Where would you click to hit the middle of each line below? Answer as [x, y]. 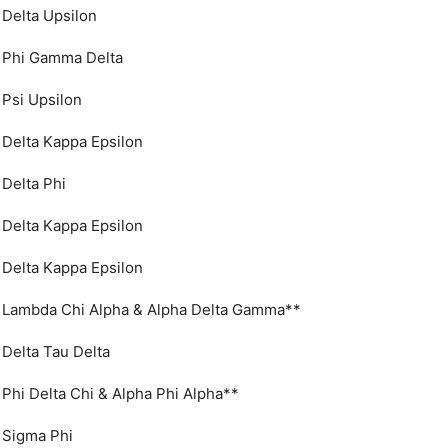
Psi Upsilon [42, 99]
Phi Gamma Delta [62, 57]
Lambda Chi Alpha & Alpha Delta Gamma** [151, 309]
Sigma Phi [37, 435]
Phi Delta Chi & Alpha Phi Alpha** [120, 393]
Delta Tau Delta [56, 351]
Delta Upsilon [49, 15]
